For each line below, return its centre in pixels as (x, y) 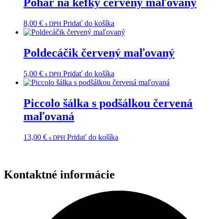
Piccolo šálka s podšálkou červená (108, 103)
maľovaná (49, 116)
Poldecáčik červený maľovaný (99, 53)
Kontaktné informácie (59, 174)
